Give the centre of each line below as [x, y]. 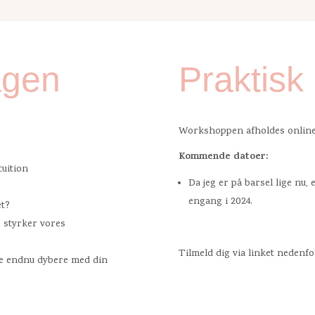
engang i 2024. [220, 202]
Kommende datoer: [223, 157]
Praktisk [241, 79]
